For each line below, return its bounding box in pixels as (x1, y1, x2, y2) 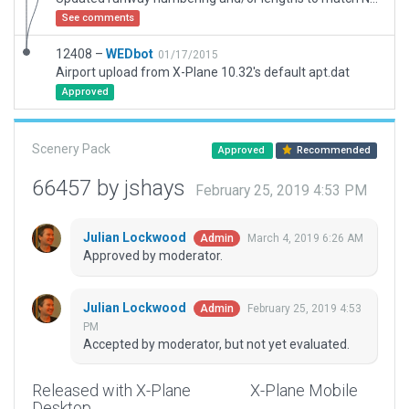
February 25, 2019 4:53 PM (195, 183, 367, 199)
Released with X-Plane (32, 381, 191, 401)
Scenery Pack (32, 142, 110, 156)
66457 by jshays (32, 175, 191, 201)
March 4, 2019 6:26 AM (247, 232, 363, 246)
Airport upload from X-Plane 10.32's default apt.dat (56, 65, 350, 79)
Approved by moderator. (83, 248, 223, 264)
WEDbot (106, 47, 153, 61)
